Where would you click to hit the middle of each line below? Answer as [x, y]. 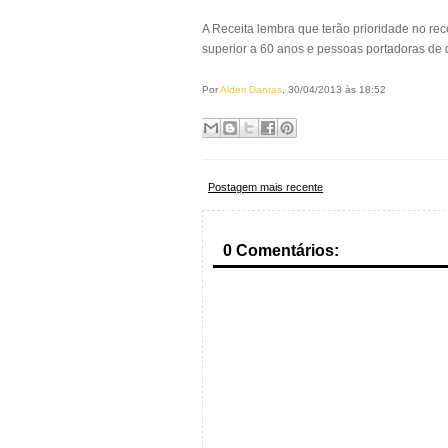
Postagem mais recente [265, 187]
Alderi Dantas [251, 89]
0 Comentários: [281, 250]
